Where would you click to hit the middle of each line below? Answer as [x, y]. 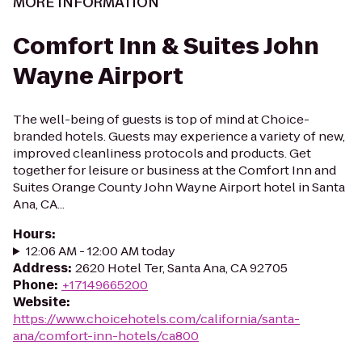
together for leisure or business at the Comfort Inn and [175, 170]
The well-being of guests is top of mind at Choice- [161, 119]
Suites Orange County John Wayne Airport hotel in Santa [179, 187]
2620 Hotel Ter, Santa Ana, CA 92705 [181, 268]
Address [40, 268]
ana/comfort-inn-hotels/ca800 [106, 336]
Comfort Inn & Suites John [166, 46]
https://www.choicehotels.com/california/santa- [156, 319]
